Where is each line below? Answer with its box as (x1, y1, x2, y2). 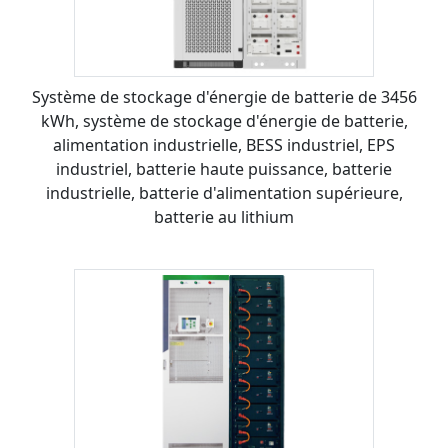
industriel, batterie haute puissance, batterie (56, 158, 392, 180)
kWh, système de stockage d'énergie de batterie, (40, 110, 408, 132)
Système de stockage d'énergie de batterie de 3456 (31, 86, 417, 108)
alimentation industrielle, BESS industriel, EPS (53, 134, 395, 156)
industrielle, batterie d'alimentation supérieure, (45, 182, 403, 204)
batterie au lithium (154, 206, 294, 228)
